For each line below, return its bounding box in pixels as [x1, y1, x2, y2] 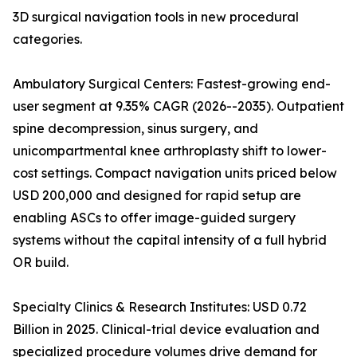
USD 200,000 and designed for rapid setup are [13, 187, 301, 204]
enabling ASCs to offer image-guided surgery [13, 210, 296, 226]
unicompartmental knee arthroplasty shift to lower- [13, 143, 327, 159]
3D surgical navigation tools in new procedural [13, 9, 299, 25]
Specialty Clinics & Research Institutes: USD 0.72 [13, 299, 307, 316]
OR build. [13, 254, 69, 271]
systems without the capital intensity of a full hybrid [13, 232, 327, 249]
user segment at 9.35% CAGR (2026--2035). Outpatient [13, 98, 344, 115]
